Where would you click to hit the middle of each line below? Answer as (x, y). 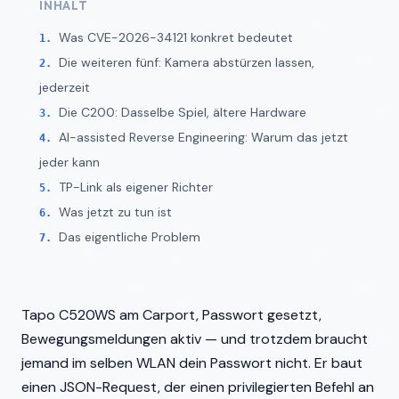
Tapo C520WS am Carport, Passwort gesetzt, (171, 315)
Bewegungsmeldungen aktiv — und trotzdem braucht (195, 339)
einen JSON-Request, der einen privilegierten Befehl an (198, 387)
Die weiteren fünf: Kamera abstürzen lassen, (187, 62)
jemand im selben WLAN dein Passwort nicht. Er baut (192, 363)
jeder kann (69, 162)
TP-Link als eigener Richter (136, 187)
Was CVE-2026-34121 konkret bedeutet (176, 37)
